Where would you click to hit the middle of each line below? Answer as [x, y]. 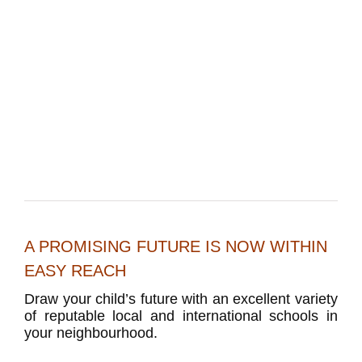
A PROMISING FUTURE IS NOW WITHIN [176, 248]
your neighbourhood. [91, 334]
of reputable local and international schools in [181, 317]
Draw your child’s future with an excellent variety [181, 300]
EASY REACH [75, 272]
